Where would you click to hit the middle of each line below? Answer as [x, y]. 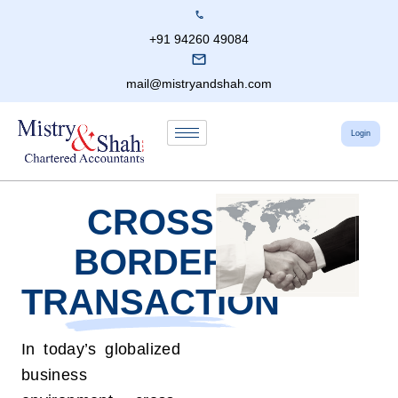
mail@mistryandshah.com [199, 83]
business [54, 375]
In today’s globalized [101, 350]
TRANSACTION [151, 302]
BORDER [151, 263]
